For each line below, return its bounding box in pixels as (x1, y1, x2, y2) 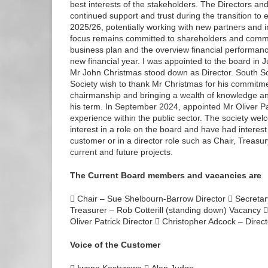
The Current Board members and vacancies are (70, 170, 261, 180)
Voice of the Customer (70, 240, 160, 249)
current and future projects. (70, 147, 173, 157)
